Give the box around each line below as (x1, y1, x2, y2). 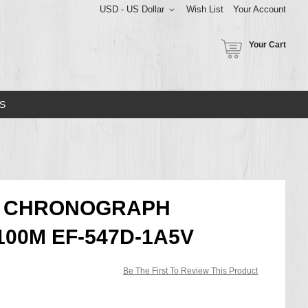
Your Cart (249, 40, 286, 49)
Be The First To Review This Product (123, 265, 258, 276)
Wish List (186, 4, 223, 14)
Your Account (233, 4, 286, 14)
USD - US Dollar (100, 4, 164, 14)
